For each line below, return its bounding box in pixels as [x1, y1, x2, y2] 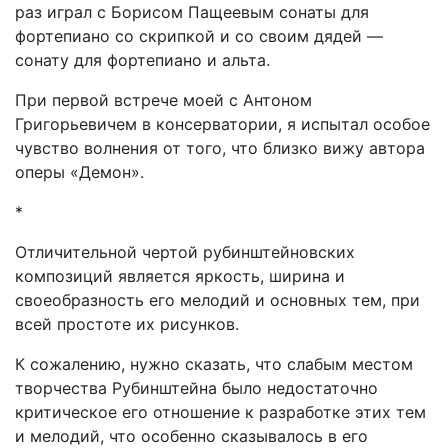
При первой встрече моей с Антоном [15, 90, 312, 110]
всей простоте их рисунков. [15, 314, 239, 334]
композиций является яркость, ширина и [15, 266, 345, 286]
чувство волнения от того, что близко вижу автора [15, 138, 425, 158]
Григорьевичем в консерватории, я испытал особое [15, 114, 430, 134]
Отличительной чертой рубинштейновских [15, 242, 355, 262]
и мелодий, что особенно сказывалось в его [15, 426, 368, 446]
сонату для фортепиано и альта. [15, 50, 270, 70]
